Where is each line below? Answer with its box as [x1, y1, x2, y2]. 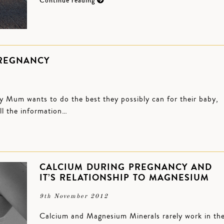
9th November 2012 [39, 193, 108, 199]
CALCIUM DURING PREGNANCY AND [39, 160, 212, 173]
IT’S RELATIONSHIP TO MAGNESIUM [39, 171, 209, 184]
